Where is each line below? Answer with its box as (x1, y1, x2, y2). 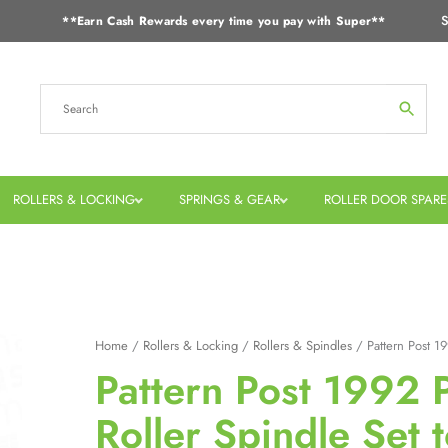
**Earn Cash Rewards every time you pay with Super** (62, 11, 386, 30)
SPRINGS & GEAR (179, 190, 280, 209)
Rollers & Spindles (252, 336, 352, 355)
